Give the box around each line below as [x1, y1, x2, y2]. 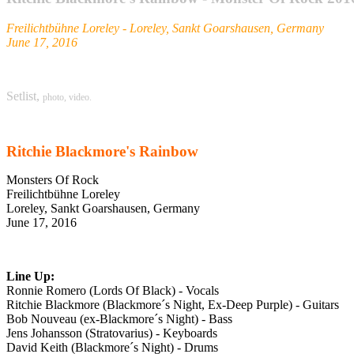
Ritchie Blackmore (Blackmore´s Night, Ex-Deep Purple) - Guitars [6, 298, 339, 312]
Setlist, [6, 89, 43, 104]
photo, [43, 92, 66, 104]
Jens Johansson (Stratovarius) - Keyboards [6, 326, 217, 341]
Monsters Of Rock [6, 173, 99, 187]
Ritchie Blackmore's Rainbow [6, 143, 198, 160]
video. [69, 92, 92, 104]
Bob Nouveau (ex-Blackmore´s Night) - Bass [6, 312, 232, 326]
